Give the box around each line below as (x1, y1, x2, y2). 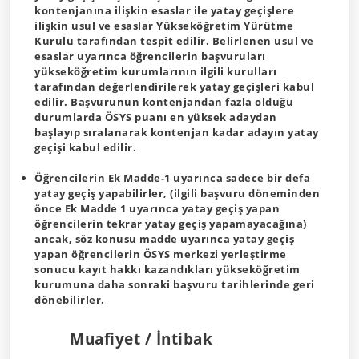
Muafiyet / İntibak (34, 329, 212, 349)
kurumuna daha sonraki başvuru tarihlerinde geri (34, 277, 315, 292)
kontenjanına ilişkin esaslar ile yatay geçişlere (34, 3, 294, 18)
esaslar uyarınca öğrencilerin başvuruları (34, 49, 266, 63)
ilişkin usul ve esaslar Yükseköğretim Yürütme (34, 18, 294, 33)
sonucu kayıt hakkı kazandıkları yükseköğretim (34, 262, 301, 276)
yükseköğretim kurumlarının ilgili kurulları (34, 64, 277, 79)
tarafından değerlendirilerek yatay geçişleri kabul (34, 79, 314, 94)
